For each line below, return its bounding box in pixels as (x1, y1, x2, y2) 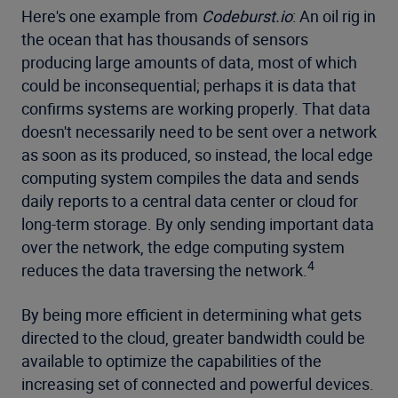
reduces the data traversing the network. (21, 259, 307, 282)
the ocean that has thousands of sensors (21, 28, 308, 51)
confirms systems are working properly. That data (21, 98, 370, 120)
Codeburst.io (202, 5, 292, 28)
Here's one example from (21, 5, 202, 28)
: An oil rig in (292, 5, 376, 28)
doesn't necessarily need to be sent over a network (21, 121, 377, 143)
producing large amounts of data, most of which (21, 52, 357, 74)
